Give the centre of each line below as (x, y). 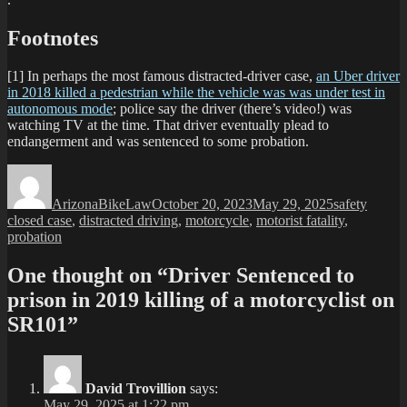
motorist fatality (300, 221)
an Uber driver (358, 76)
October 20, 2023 (202, 204)
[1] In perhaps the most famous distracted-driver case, (162, 76)
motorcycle (217, 221)
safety (350, 204)
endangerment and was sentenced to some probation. (158, 142)
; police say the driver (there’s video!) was (232, 109)
